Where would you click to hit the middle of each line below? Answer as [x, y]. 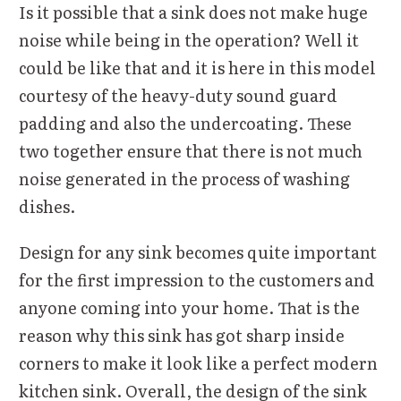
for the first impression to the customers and [197, 279]
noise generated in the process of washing [184, 178]
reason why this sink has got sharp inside [182, 335]
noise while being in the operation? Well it [189, 39]
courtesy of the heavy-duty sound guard [178, 95]
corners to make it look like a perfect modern [198, 363]
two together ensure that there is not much [191, 150]
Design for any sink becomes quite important [198, 252]
